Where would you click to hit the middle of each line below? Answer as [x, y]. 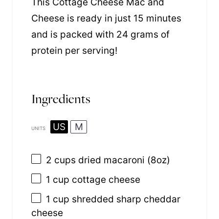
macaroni [124, 160]
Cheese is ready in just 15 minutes [106, 18]
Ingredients [61, 98]
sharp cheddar [148, 199]
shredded [93, 199]
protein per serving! [74, 50]
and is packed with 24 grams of [100, 34]
